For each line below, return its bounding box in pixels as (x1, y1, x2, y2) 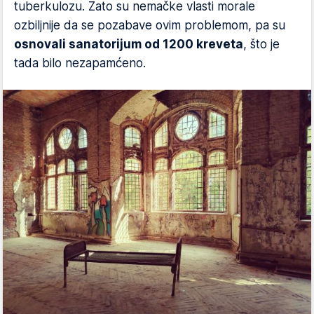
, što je (243, 36, 280, 51)
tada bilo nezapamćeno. (14, 55, 146, 70)
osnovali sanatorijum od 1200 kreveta (14, 36, 243, 51)
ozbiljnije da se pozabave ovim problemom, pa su (14, 18, 285, 32)
